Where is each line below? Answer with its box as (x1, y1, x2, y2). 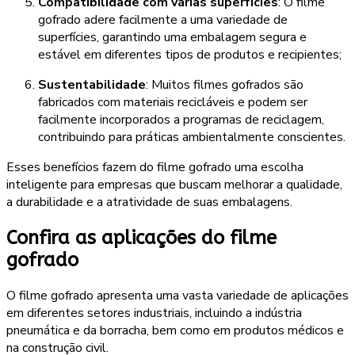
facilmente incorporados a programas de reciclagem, (38, 111, 324, 128)
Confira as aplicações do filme (6, 226, 277, 249)
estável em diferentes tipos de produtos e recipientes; (38, 46, 342, 63)
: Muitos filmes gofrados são (146, 76, 303, 94)
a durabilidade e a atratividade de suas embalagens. (6, 193, 292, 211)
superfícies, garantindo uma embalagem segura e (38, 29, 307, 46)
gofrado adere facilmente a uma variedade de (38, 11, 288, 29)
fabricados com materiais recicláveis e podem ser (38, 94, 307, 111)
